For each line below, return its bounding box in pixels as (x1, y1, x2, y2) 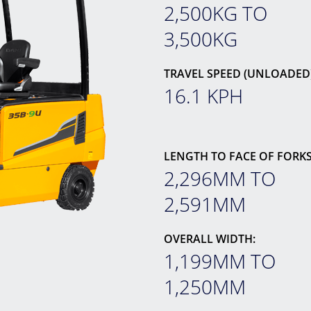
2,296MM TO (164, 165, 276, 192)
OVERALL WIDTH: (164, 231, 255, 246)
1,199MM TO (164, 248, 276, 274)
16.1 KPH (164, 83, 243, 109)
